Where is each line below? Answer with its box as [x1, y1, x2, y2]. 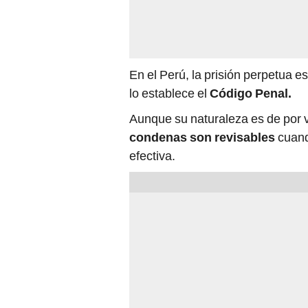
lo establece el [129, 86, 210, 101]
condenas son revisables [129, 130, 275, 145]
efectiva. [129, 148, 175, 164]
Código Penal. [210, 86, 291, 101]
